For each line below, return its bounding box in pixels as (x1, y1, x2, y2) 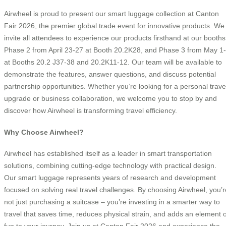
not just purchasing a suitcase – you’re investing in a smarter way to (4, 198, 220, 206)
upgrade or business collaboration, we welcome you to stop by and (4, 94, 217, 103)
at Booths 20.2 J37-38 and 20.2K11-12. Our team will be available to (4, 58, 222, 67)
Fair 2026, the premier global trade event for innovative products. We (4, 22, 224, 30)
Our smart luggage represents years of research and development (4, 174, 216, 182)
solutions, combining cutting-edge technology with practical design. (4, 161, 216, 170)
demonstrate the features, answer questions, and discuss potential (4, 70, 216, 79)
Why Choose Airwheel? (4, 128, 84, 136)
